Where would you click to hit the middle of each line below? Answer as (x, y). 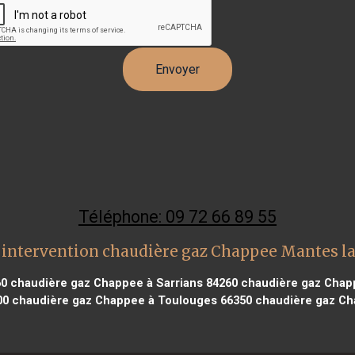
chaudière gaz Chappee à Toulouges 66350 (130, 300)
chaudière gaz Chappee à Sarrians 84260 (122, 282)
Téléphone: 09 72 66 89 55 (177, 216)
